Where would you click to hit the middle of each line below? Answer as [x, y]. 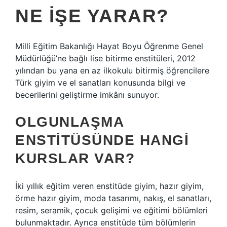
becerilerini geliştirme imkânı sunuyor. [87, 95]
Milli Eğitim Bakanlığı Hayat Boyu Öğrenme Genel [109, 46]
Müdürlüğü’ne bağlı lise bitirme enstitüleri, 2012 [105, 58]
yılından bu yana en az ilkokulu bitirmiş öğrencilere [112, 70]
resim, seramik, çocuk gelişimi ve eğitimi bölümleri [111, 210]
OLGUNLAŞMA [69, 122]
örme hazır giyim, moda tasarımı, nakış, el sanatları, [113, 198]
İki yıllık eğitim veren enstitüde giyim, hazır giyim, [109, 186]
